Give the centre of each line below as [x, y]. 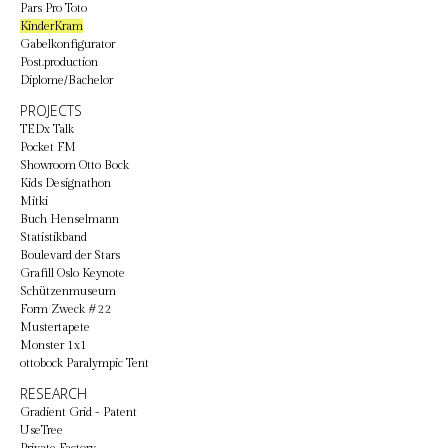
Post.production [59, 62]
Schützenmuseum [68, 291]
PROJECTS [51, 110]
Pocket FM [48, 147]
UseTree [41, 430]
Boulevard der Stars [70, 255]
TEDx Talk [47, 129]
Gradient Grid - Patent [78, 412]
